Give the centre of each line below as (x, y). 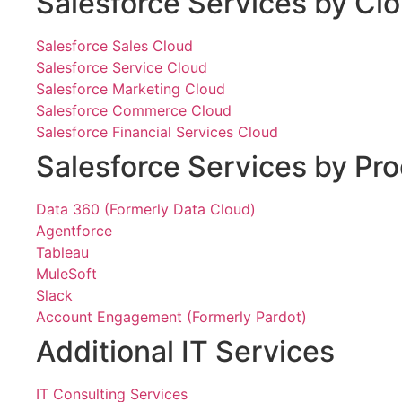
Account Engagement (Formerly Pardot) (171, 317)
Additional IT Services (185, 351)
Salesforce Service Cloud (122, 67)
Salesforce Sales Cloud (114, 46)
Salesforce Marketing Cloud (131, 89)
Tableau (62, 252)
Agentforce (74, 231)
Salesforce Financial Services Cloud (157, 132)
